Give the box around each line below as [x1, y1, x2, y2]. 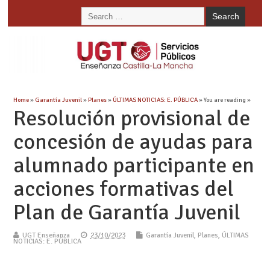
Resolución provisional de [13, 104, 250, 132]
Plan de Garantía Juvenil [13, 198, 240, 226]
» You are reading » [197, 95, 251, 104]
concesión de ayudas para [13, 128, 253, 155]
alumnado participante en [13, 151, 254, 179]
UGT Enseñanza [22, 230, 70, 240]
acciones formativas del [13, 175, 234, 202]
